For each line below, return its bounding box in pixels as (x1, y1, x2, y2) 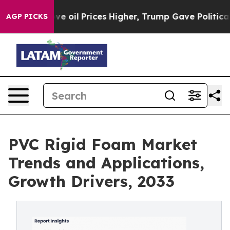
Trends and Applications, (8, 153, 204, 172)
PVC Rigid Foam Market (8, 135, 197, 154)
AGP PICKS (6, 12, 48, 21)
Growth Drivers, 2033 (8, 171, 175, 191)
